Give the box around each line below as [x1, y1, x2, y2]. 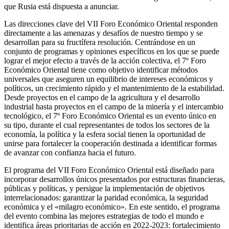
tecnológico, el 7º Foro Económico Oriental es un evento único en [4, 111, 216, 120]
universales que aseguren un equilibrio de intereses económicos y [4, 74, 213, 83]
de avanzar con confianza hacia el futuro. [4, 148, 136, 157]
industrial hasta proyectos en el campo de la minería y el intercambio [4, 102, 223, 111]
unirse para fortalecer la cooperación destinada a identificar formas [4, 139, 217, 148]
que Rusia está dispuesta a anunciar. [4, 2, 119, 11]
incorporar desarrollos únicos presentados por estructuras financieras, [4, 174, 225, 184]
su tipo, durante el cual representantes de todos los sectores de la [4, 120, 210, 129]
